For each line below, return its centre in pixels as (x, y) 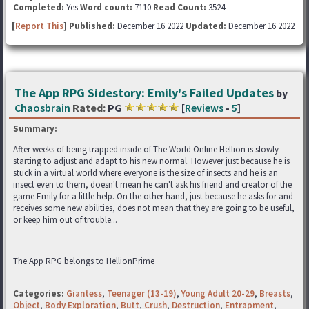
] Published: (90, 26)
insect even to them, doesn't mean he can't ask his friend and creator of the (152, 185)
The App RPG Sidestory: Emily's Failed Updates (144, 93)
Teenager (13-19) (142, 293)
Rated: (89, 108)
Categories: (39, 293)
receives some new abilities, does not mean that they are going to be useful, (154, 208)
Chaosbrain (42, 108)
